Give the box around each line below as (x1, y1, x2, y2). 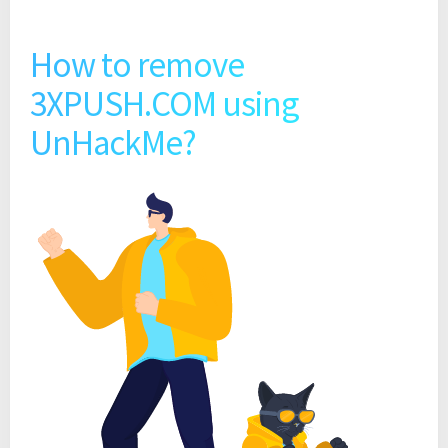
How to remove (30, 43, 244, 88)
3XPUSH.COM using (30, 82, 298, 127)
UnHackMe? (30, 121, 196, 166)
